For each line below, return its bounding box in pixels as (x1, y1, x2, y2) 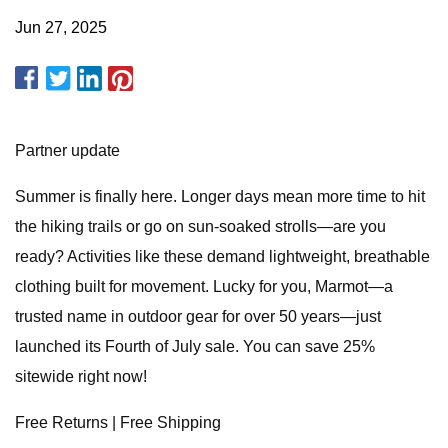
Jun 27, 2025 (15, 19, 107, 36)
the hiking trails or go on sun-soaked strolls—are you (15, 218, 386, 235)
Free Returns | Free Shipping (15, 414, 221, 431)
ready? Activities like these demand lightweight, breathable (15, 248, 430, 265)
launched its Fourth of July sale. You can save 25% (15, 338, 375, 355)
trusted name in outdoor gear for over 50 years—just (15, 308, 381, 325)
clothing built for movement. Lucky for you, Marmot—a (15, 278, 393, 295)
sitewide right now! (15, 368, 147, 385)
